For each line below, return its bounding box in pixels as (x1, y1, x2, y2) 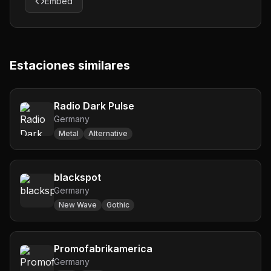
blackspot (54, 171, 101, 183)
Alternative (88, 129, 128, 138)
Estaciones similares (10, 58, 130, 73)
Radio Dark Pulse (54, 100, 134, 112)
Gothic (106, 200, 129, 209)
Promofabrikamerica (54, 243, 152, 255)
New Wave (59, 200, 97, 209)
